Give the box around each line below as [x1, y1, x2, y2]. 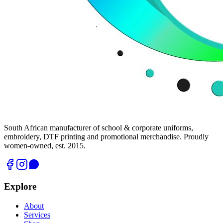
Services [24, 211, 50, 220]
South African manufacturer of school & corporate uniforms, [4, 123, 193, 132]
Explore [4, 181, 36, 192]
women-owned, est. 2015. [4, 141, 86, 150]
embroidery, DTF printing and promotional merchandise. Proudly [4, 132, 209, 141]
